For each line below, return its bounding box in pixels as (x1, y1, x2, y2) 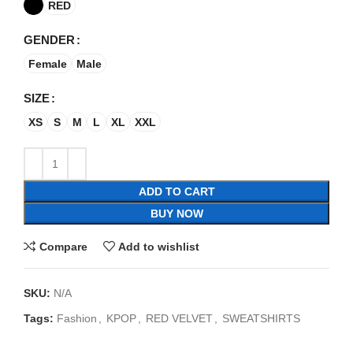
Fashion (57, 312, 97, 325)
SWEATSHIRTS (222, 312, 300, 325)
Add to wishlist (118, 240, 200, 253)
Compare (39, 240, 87, 253)
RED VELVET (146, 312, 213, 325)
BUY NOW (150, 207, 203, 221)
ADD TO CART (138, 185, 215, 199)
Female (28, 57, 67, 70)
